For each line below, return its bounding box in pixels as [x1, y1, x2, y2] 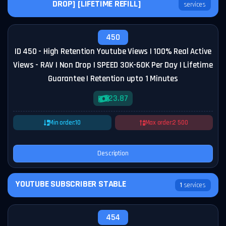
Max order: [145, 119, 173, 127]
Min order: [49, 119, 76, 127]
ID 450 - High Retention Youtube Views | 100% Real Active [14, 46, 212, 57]
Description [97, 149, 129, 158]
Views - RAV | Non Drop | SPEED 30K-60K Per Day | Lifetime [13, 60, 213, 71]
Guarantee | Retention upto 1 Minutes [48, 73, 178, 84]
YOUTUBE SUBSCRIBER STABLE [15, 178, 126, 190]
